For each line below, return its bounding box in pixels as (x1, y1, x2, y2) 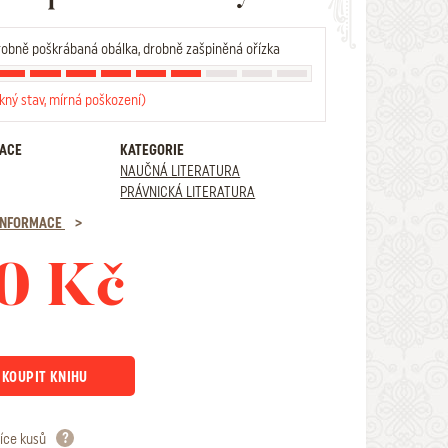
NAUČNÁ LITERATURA (120, 163, 241, 179)
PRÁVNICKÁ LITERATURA (120, 184, 256, 200)
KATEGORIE (120, 142, 185, 158)
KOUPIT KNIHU (2, 369, 88, 385)
